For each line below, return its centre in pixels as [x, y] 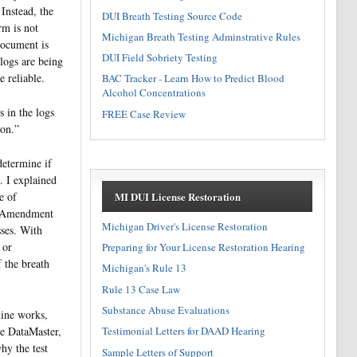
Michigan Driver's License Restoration [185, 226]
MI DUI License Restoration [177, 197]
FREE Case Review [144, 114]
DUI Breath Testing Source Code [173, 16]
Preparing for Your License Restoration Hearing [204, 247]
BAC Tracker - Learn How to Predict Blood [194, 78]
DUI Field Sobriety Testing [160, 58]
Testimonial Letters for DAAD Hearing [184, 331]
